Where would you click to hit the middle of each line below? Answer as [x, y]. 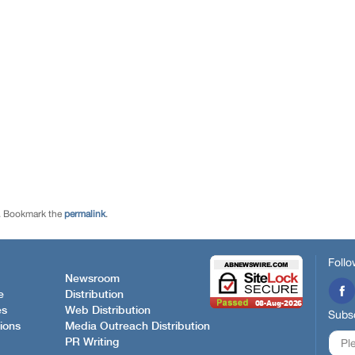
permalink [85, 214]
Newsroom [92, 279]
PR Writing [92, 342]
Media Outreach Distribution [137, 326]
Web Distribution [108, 310]
